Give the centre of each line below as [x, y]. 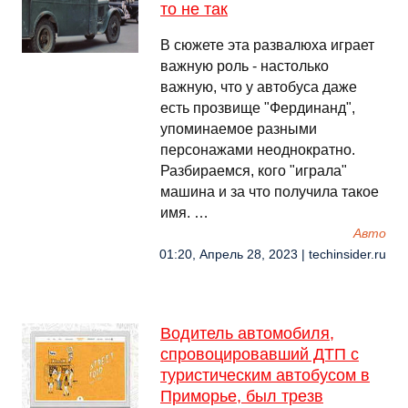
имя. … [184, 213]
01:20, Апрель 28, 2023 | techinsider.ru [273, 255]
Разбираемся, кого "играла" [254, 171]
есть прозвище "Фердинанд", [258, 108]
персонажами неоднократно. [258, 150]
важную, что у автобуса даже [259, 87]
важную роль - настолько [245, 66]
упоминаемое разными [239, 129]
